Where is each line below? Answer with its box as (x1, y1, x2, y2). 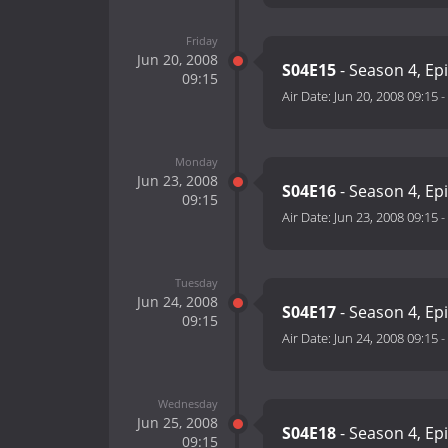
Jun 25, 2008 (136, 412, 218, 432)
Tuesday (174, 274, 218, 290)
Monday (174, 153, 218, 169)
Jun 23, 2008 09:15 (334, 208, 438, 227)
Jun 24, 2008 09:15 (334, 329, 438, 348)
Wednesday (157, 395, 218, 411)
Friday (185, 32, 218, 48)
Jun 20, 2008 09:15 (334, 87, 438, 106)
